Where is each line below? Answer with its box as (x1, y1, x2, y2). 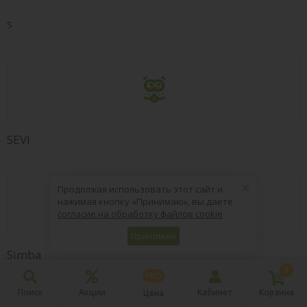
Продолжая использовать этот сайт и (58, 183, 223, 195)
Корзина (259, 286, 295, 298)
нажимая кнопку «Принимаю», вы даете (58, 195, 233, 208)
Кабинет (197, 286, 233, 298)
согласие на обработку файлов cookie (58, 208, 223, 220)
